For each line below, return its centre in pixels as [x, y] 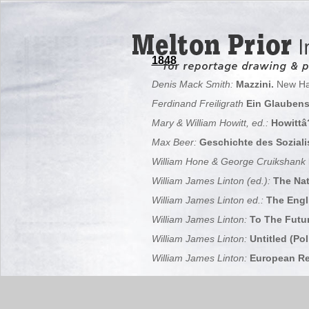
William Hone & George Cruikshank [228, 161]
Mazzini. [255, 84]
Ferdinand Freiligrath [197, 103]
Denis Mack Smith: [192, 84]
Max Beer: [174, 142]
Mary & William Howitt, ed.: [210, 123]
